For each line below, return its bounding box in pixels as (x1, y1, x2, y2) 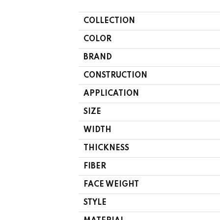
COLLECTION (83, 17, 135, 25)
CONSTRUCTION (83, 71, 147, 80)
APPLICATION (83, 89, 139, 98)
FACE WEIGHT (83, 180, 139, 189)
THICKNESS (83, 144, 129, 152)
